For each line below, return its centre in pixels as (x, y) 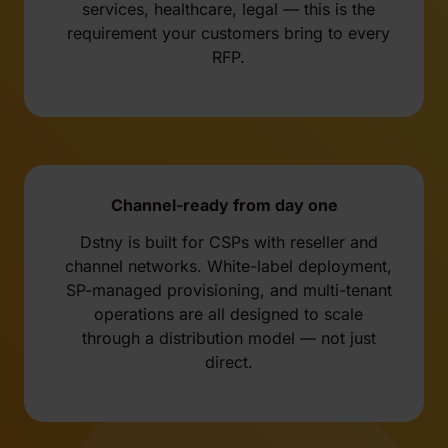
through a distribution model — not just (228, 338)
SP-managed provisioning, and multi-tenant (228, 290)
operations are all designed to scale (228, 314)
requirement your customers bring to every (228, 33)
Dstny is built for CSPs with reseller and (228, 242)
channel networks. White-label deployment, (228, 266)
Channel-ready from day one (224, 205)
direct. (228, 362)
